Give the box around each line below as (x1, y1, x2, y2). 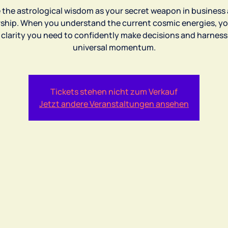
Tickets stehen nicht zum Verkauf (50, 85, 178, 97)
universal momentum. (72, 41, 156, 53)
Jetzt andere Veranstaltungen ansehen (39, 98, 189, 109)
